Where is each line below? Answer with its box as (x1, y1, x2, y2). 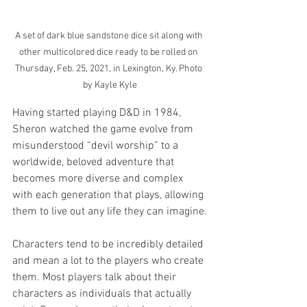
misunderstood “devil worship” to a (12, 138, 181, 153)
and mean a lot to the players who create (12, 254, 206, 268)
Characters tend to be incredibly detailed (12, 237, 206, 251)
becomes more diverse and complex (12, 171, 186, 186)
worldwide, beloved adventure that (12, 155, 177, 169)
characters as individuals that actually (12, 286, 194, 301)
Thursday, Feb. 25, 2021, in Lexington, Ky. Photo (15, 62, 204, 75)
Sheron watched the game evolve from (12, 122, 196, 136)
